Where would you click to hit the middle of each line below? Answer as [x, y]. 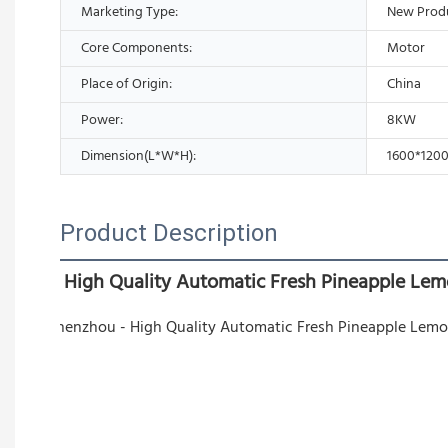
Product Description [169, 232]
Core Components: [136, 48]
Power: [102, 120]
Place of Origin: [126, 84]
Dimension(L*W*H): [138, 156]
